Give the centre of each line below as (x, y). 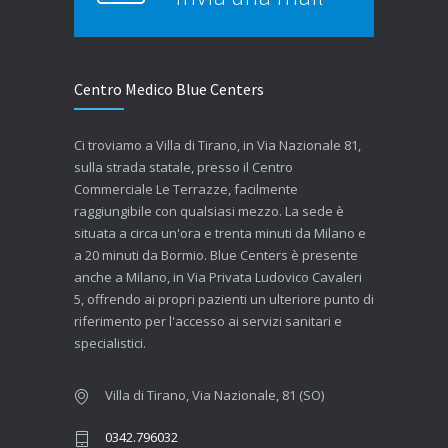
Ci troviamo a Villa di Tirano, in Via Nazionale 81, (217, 144)
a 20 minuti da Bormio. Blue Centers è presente (216, 254)
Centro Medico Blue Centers (169, 88)
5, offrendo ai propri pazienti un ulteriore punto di (224, 298)
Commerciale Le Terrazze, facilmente (186, 188)
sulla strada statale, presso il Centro (183, 166)
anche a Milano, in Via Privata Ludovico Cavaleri (218, 276)
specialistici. (110, 342)
